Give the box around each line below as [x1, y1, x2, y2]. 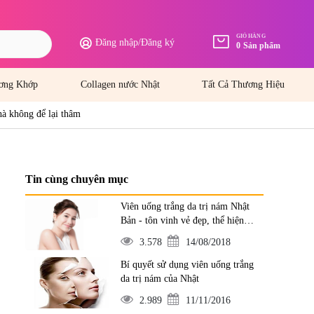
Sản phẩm [243, 41, 280, 50]
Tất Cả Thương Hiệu [201, 79, 285, 90]
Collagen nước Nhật [80, 79, 160, 90]
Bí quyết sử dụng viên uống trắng [120, 259, 254, 270]
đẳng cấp [120, 229, 156, 240]
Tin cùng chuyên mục [25, 173, 128, 185]
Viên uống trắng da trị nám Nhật [120, 201, 250, 212]
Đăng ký [141, 37, 175, 48]
